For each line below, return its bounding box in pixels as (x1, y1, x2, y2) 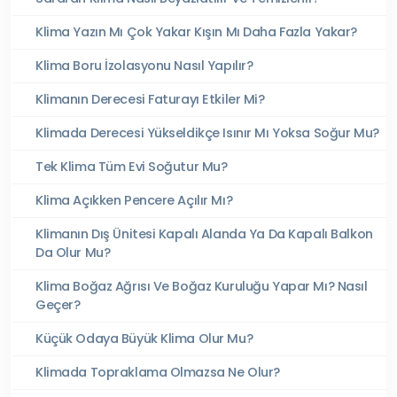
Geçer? (35, 295, 81, 314)
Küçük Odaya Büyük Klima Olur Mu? (35, 329, 253, 347)
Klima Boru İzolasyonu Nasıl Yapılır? (35, 56, 253, 74)
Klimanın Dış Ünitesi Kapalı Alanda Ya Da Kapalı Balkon (35, 224, 373, 243)
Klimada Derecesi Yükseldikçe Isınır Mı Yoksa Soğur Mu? (35, 123, 379, 142)
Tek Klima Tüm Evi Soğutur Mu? (35, 157, 228, 175)
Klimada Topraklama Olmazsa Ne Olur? (35, 362, 280, 381)
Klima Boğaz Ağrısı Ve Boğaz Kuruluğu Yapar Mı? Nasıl (35, 276, 368, 295)
